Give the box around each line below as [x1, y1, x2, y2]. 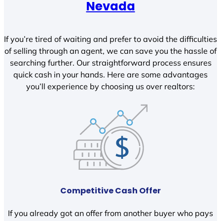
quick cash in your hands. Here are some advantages [13, 69, 208, 79]
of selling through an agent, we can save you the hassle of [4, 45, 217, 56]
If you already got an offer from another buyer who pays [8, 208, 213, 219]
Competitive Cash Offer [60, 184, 161, 196]
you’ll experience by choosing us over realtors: [26, 81, 195, 91]
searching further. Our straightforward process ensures [9, 57, 212, 68]
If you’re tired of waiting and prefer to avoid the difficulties [4, 34, 217, 44]
